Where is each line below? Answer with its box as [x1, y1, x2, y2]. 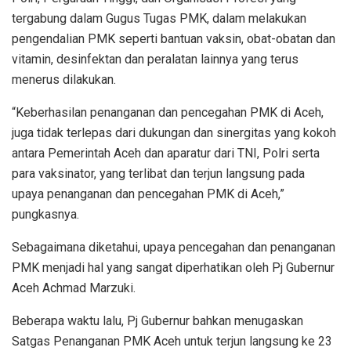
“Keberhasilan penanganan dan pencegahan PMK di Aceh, [12, 104, 324, 120]
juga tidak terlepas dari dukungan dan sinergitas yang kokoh [12, 125, 336, 140]
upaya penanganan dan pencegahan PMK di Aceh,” [12, 186, 284, 201]
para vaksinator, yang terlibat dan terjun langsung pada [12, 165, 305, 181]
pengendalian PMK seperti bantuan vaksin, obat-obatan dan [12, 31, 335, 46]
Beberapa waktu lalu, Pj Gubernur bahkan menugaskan [12, 313, 303, 328]
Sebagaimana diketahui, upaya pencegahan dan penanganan [12, 239, 335, 255]
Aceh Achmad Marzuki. [12, 280, 136, 295]
